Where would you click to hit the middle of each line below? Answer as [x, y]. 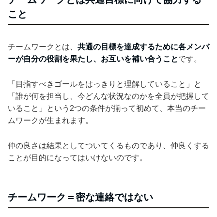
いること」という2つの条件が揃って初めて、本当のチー [107, 108]
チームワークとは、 [43, 46]
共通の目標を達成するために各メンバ [143, 46]
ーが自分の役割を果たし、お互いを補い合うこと [93, 59]
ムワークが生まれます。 [50, 120]
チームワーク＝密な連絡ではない [80, 197]
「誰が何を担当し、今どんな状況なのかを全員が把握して [108, 96]
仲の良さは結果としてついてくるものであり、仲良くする [108, 145]
